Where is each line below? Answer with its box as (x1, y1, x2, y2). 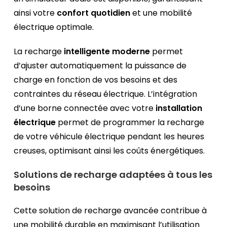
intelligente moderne (64, 46, 150, 58)
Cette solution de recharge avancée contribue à (14, 205, 207, 217)
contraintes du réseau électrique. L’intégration (14, 88, 198, 100)
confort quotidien (57, 7, 131, 19)
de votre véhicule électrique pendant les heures (14, 131, 205, 143)
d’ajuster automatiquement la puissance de (14, 60, 187, 72)
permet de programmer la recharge (56, 117, 205, 129)
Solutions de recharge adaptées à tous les (14, 168, 213, 181)
